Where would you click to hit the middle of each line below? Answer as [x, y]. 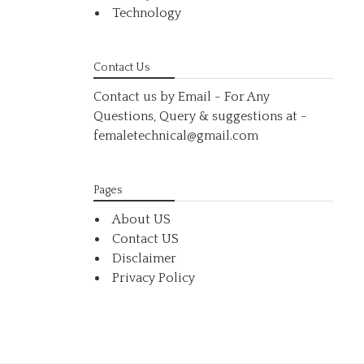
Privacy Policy [154, 278]
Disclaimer [145, 258]
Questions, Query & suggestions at [197, 116]
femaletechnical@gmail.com [176, 136]
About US [142, 219]
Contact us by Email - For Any [182, 97]
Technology [147, 13]
